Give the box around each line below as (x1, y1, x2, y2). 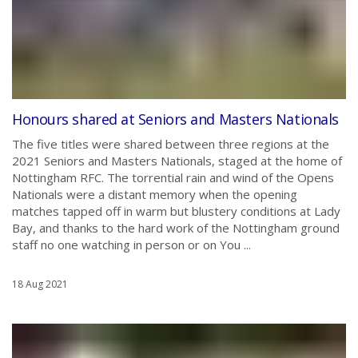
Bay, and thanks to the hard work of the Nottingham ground (12, 220, 340, 236)
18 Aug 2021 (12, 277, 68, 291)
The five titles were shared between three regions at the (12, 136, 329, 152)
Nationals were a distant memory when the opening (12, 186, 297, 202)
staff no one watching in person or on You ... (12, 237, 251, 253)
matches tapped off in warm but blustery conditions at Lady (12, 203, 340, 219)
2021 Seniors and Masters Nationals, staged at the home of (12, 153, 342, 169)
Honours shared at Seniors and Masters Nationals (12, 109, 339, 129)
